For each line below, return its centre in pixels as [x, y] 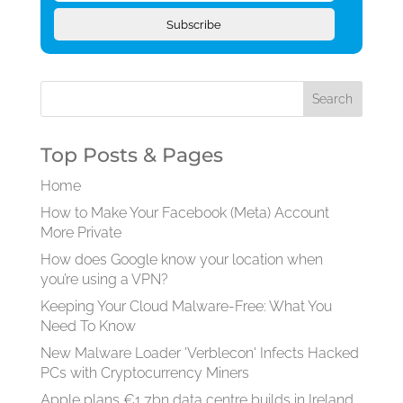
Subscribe [194, 24]
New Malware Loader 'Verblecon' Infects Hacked [199, 353]
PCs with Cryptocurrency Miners [144, 373]
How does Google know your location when [181, 260]
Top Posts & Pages [131, 155]
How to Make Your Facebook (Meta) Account [184, 213]
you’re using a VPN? [104, 279]
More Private [81, 233]
